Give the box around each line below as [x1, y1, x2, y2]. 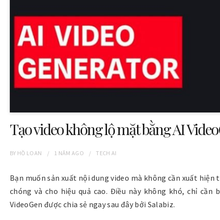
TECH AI [96, 149, 117, 157]
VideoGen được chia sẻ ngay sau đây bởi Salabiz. [10, 199, 177, 209]
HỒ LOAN [17, 149, 42, 157]
